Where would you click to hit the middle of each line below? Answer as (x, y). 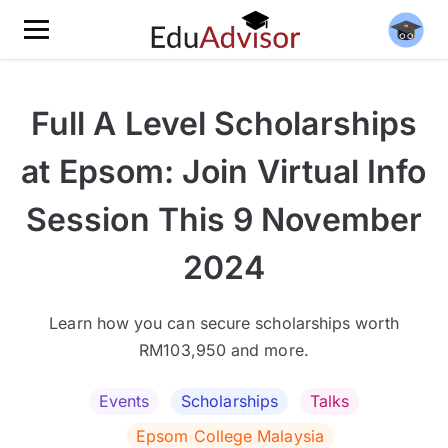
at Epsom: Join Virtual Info (224, 171)
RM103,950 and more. (224, 350)
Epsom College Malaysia (230, 436)
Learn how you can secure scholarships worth (224, 323)
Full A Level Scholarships (224, 123)
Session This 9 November (224, 219)
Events (124, 401)
